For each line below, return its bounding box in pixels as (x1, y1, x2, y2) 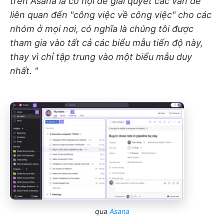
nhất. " (10, 65, 38, 76)
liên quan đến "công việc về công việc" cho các (10, 9, 211, 20)
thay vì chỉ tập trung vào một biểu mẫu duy (10, 51, 192, 62)
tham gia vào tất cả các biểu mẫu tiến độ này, (10, 37, 203, 48)
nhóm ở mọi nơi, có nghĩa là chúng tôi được (10, 23, 193, 34)
